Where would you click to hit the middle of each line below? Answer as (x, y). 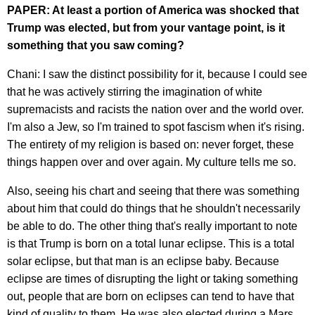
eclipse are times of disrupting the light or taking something (153, 278)
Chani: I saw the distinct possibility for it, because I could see (157, 74)
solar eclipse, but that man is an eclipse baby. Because (143, 261)
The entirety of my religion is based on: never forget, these (150, 144)
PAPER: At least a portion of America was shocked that (153, 10)
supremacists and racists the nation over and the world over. (155, 109)
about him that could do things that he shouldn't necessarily (154, 208)
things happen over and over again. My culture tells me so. (152, 162)
